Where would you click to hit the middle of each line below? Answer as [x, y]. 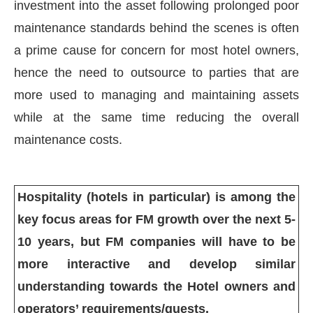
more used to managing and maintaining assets [156, 95]
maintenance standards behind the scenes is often [156, 28]
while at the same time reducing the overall [156, 117]
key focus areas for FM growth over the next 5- [156, 219]
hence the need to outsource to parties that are [156, 72]
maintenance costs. [68, 139]
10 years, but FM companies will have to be [156, 241]
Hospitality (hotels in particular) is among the [156, 197]
